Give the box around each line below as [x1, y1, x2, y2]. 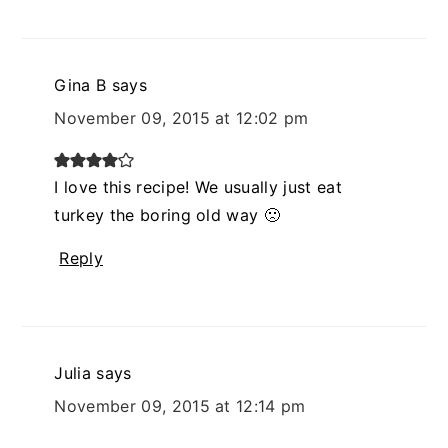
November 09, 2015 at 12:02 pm [54, 107, 309, 128]
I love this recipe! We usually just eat [54, 176, 342, 197]
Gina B [54, 74, 107, 95]
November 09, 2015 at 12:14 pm [54, 395, 306, 416]
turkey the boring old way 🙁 [54, 204, 281, 225]
